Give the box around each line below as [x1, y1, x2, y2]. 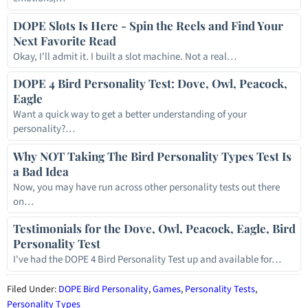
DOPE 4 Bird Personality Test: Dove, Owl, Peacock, [12, 76, 287, 91]
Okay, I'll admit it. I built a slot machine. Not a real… [12, 49, 236, 64]
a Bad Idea [12, 163, 69, 179]
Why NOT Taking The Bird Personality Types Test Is [12, 148, 291, 164]
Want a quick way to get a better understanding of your [12, 107, 247, 122]
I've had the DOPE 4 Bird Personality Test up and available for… [12, 252, 281, 267]
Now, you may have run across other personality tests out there [12, 179, 280, 195]
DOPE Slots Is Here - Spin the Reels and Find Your [12, 17, 283, 33]
